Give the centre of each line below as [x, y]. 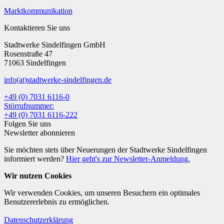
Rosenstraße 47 [28, 53]
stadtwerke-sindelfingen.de [69, 79]
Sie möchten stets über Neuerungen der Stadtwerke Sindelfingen [105, 149]
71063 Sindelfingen [35, 62]
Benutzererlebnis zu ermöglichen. [57, 201]
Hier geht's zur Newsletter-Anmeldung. [128, 158]
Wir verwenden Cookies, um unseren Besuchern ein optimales [102, 192]
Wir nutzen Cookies [38, 175]
